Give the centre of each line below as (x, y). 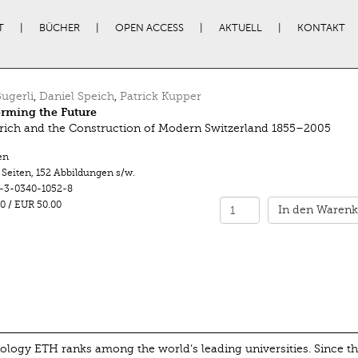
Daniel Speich (76, 96)
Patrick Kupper (160, 96)
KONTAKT (321, 28)
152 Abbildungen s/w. (85, 173)
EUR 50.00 (39, 205)
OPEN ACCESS (149, 28)
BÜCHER (59, 28)
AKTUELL (240, 28)
